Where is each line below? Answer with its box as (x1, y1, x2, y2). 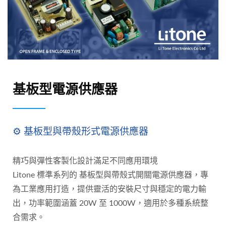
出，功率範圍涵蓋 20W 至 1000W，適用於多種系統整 (13, 199, 208, 207)
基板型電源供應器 (13, 79, 118, 98)
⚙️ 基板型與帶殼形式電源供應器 (13, 124, 148, 138)
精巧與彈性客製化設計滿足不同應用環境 (13, 156, 158, 165)
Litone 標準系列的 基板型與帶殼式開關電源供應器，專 (13, 171, 208, 179)
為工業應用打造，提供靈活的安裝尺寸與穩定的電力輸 (13, 185, 206, 193)
